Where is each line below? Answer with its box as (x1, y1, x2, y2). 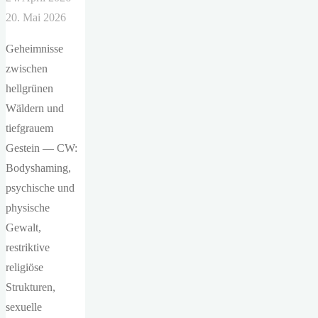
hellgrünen (6, 82, 53, 94)
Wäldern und (6, 102, 64, 114)
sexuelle (6, 300, 42, 313)
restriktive (6, 241, 50, 253)
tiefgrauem (6, 121, 53, 134)
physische (6, 201, 50, 214)
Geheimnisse (6, 42, 63, 55)
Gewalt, (6, 221, 41, 234)
